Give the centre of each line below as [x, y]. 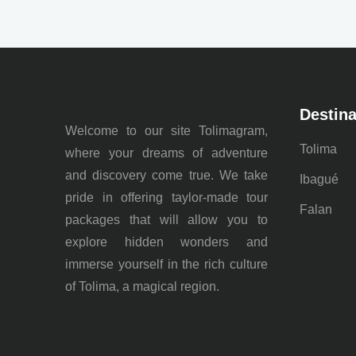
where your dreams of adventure [166, 153]
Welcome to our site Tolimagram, [166, 131]
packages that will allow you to [166, 220]
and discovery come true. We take [166, 175]
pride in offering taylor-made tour [166, 197]
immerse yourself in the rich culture [166, 264]
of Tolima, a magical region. [142, 286]
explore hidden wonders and [166, 242]
